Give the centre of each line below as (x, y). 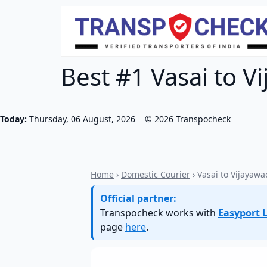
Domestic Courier (156, 174)
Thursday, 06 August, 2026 (82, 119)
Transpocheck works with (159, 213)
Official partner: (138, 198)
